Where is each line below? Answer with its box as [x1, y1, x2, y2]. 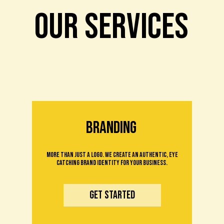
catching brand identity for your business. [56, 158, 167, 167]
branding [86, 117, 136, 138]
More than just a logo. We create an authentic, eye [46, 150, 178, 159]
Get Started [89, 188, 135, 202]
